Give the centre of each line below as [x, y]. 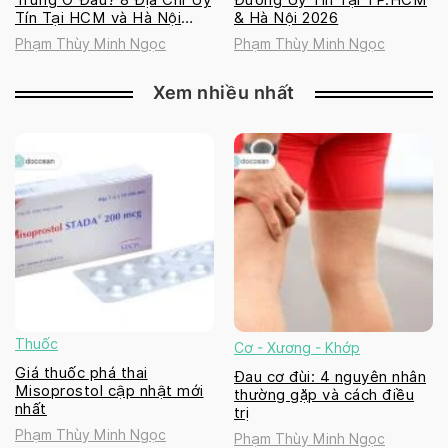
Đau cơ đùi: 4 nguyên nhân [330, 376]
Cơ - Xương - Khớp [297, 347]
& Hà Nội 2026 [286, 17]
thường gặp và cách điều [324, 394]
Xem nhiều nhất [224, 92]
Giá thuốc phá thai [81, 372]
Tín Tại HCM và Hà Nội [98, 17]
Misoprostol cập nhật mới [109, 390]
